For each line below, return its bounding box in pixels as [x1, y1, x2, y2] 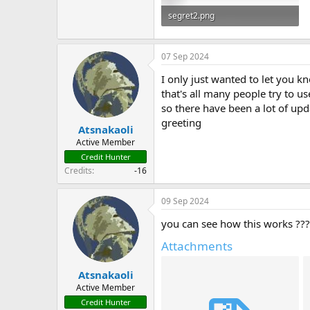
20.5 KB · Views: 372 [168, 30, 244, 43]
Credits [64, 165, 92, 177]
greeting [161, 115, 201, 129]
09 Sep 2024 [161, 195, 209, 208]
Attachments [161, 238, 232, 255]
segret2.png [168, 10, 215, 22]
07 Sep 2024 [161, 50, 209, 62]
